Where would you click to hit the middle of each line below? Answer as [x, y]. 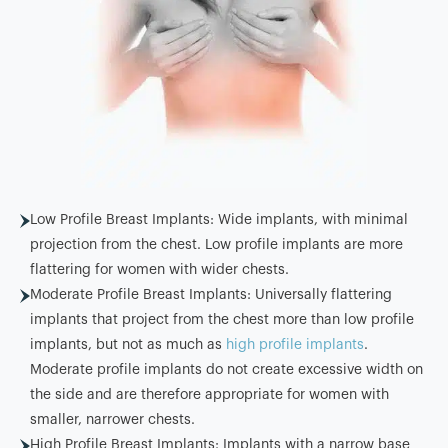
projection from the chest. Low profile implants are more [216, 244]
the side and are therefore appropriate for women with [209, 394]
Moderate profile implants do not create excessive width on [226, 369]
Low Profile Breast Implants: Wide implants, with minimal [219, 219]
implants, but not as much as [128, 344]
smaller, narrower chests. [112, 419]
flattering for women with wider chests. [159, 269]
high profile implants [295, 344]
